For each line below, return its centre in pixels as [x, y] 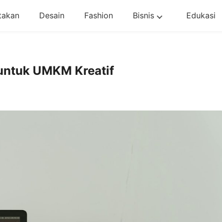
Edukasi [201, 15]
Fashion [98, 15]
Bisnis [143, 15]
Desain [52, 15]
